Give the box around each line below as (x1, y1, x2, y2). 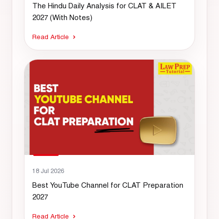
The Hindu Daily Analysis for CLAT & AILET (32, 1, 176, 10)
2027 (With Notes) (32, 13, 92, 22)
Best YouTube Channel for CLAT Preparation (32, 181, 183, 190)
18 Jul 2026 (32, 167, 64, 175)
